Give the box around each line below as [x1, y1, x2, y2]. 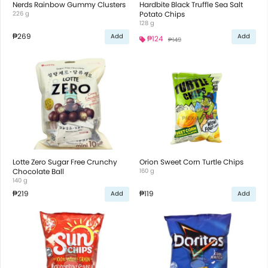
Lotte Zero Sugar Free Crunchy [13, 156, 117, 167]
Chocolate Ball [13, 166, 64, 176]
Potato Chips [139, 8, 185, 19]
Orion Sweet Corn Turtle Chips [139, 156, 243, 167]
